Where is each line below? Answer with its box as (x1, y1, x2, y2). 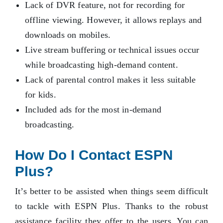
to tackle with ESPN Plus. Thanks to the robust (15, 201, 208, 212)
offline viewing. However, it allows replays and (25, 15, 202, 25)
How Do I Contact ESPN (15, 147, 173, 163)
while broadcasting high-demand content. (25, 60, 178, 70)
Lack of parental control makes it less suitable (25, 75, 196, 85)
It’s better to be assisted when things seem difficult (15, 186, 208, 197)
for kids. (25, 90, 56, 100)
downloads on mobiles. (25, 30, 111, 40)
